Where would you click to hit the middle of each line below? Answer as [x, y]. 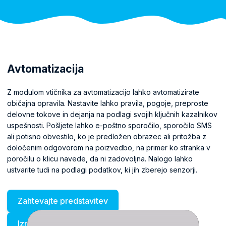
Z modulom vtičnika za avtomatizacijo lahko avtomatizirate [103, 92]
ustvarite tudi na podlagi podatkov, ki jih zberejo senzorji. [102, 169]
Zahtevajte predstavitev [63, 201]
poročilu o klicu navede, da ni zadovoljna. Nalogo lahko [100, 158]
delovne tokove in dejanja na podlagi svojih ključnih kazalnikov [112, 114]
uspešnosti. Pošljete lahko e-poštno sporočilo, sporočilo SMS [109, 125]
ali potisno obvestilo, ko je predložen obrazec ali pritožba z [107, 136]
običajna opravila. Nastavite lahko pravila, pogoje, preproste [108, 103]
